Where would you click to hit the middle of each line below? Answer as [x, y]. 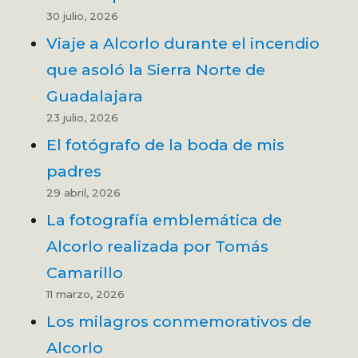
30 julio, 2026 [83, 16]
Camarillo [85, 272]
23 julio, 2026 [83, 117]
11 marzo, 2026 [86, 294]
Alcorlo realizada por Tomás [158, 246]
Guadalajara [95, 95]
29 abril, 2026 [84, 192]
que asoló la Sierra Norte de [156, 69]
